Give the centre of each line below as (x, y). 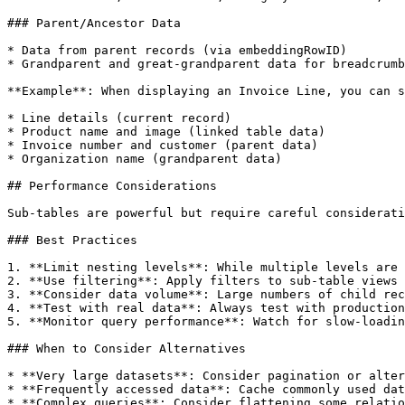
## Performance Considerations (112, 186)
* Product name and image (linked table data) (166, 132)
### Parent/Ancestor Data (94, 23)
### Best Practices (72, 240)
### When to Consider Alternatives (127, 348)
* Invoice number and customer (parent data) (163, 145)
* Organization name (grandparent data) (145, 159)
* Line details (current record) (119, 118)
